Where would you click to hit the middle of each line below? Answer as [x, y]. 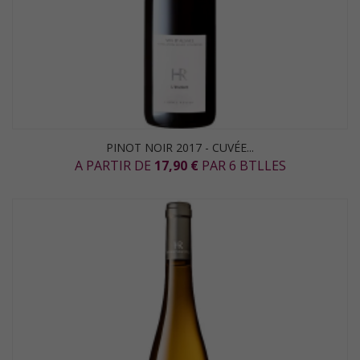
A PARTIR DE [114, 166]
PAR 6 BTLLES [242, 166]
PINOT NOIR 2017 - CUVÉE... [180, 147]
